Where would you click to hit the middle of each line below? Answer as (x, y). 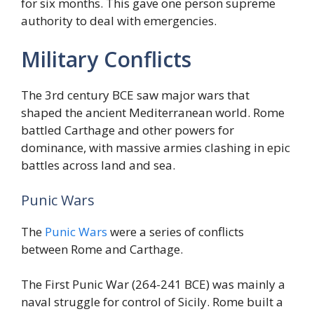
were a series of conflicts (176, 231)
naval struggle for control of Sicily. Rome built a (152, 302)
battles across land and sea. (98, 165)
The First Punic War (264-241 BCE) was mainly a (153, 285)
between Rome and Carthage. (102, 249)
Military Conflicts (106, 60)
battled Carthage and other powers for (128, 130)
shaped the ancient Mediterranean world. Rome (153, 113)
